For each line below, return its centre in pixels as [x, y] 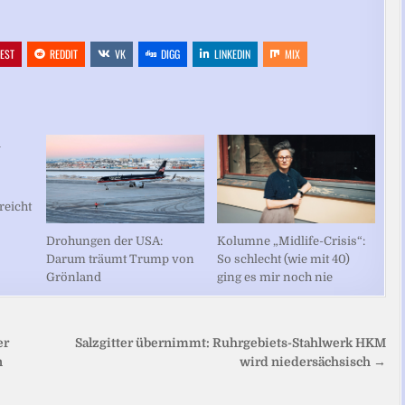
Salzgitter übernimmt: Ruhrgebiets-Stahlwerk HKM [231, 344]
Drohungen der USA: [104, 241]
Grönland [73, 278]
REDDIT [64, 53]
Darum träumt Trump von [120, 259]
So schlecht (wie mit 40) [284, 259]
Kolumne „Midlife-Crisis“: [292, 241]
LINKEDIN [233, 53]
